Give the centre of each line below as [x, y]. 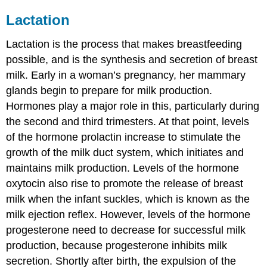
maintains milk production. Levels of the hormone [123, 168]
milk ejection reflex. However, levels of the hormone [128, 214]
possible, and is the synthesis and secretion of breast [132, 59]
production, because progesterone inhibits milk [117, 245]
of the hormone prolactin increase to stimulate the [124, 137]
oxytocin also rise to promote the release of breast [125, 183]
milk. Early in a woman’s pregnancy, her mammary [126, 75]
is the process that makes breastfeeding [146, 44]
